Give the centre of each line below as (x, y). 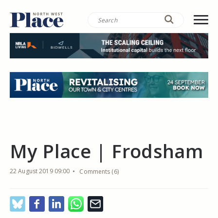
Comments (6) (99, 171)
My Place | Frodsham (107, 151)
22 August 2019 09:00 (40, 171)
